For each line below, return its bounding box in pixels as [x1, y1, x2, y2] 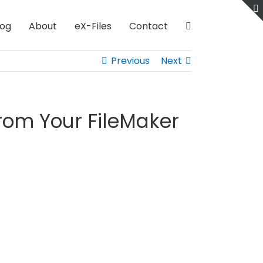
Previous [111, 54, 150, 68]
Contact [129, 19, 168, 33]
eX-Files [75, 19, 112, 33]
